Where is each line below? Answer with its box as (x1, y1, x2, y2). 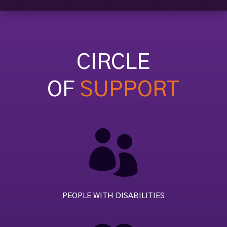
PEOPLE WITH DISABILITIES (62, 192, 165, 200)
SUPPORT (80, 79, 180, 101)
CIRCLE (77, 52, 150, 73)
